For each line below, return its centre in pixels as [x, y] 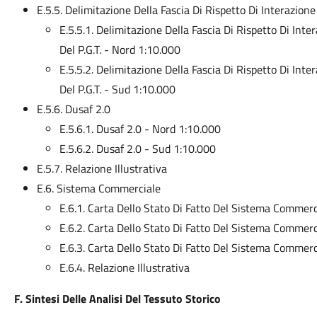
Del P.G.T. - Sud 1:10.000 [117, 89]
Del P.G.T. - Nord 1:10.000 [120, 50]
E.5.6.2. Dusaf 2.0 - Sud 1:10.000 [137, 149]
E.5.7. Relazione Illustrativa [102, 168]
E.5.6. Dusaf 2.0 [73, 109]
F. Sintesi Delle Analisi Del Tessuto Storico [117, 299]
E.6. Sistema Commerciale [98, 188]
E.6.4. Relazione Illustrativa [124, 267]
